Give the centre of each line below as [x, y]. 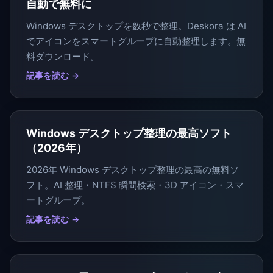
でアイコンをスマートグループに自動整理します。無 [136, 41]
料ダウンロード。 [62, 57]
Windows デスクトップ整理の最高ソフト [129, 133]
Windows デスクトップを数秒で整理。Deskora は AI [136, 26]
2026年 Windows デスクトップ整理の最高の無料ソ [132, 170]
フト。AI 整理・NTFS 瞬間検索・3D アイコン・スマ [135, 185]
